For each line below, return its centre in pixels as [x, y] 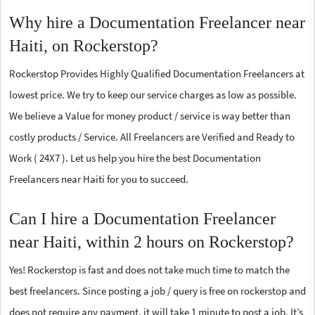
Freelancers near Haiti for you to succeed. [99, 179]
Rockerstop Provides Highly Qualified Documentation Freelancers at [157, 73]
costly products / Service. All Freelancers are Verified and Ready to [152, 136]
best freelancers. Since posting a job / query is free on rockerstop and [157, 290]
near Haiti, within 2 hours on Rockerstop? [152, 242]
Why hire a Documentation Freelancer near [157, 22]
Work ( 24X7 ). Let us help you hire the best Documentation [135, 157]
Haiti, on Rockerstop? [84, 45]
